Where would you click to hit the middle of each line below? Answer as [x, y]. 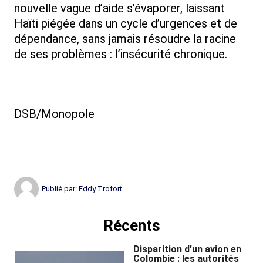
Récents [131, 226]
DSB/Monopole [54, 114]
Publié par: [60, 189]
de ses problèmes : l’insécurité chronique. [121, 54]
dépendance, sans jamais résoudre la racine [125, 39]
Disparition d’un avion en [188, 249]
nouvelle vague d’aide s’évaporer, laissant [119, 9]
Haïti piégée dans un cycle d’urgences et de [126, 24]
